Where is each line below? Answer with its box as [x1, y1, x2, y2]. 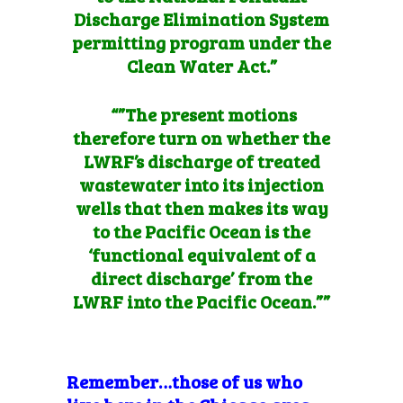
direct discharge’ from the [91, 264, 312, 291]
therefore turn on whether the [73, 124, 330, 150]
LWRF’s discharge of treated [83, 148, 320, 174]
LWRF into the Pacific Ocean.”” [73, 288, 330, 314]
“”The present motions [110, 101, 297, 127]
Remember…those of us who [67, 368, 302, 394]
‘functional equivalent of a [87, 241, 316, 267]
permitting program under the [72, 29, 331, 55]
